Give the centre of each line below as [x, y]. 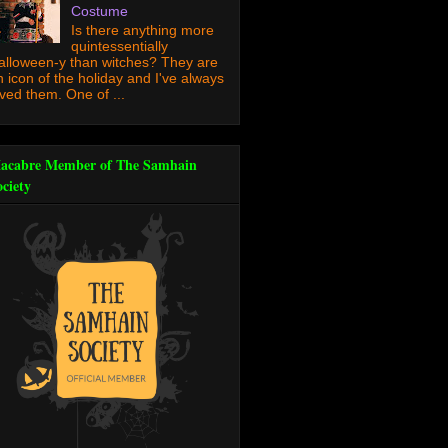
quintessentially [119, 46]
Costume [99, 11]
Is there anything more [142, 30]
